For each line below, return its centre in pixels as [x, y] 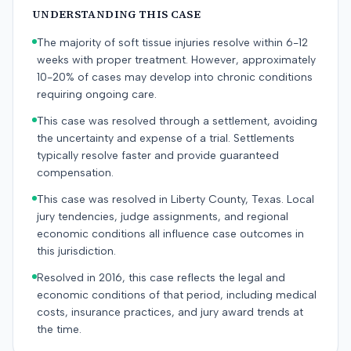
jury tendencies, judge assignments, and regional [163, 217]
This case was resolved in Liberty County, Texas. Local [175, 199]
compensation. [75, 173]
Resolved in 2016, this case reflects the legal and [161, 278]
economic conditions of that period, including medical [177, 295]
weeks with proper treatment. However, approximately [176, 60]
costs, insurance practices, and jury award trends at [170, 312]
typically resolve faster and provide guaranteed [158, 156]
